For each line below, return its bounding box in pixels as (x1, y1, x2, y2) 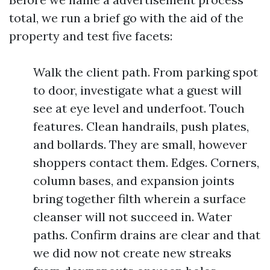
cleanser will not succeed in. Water (33, 209, 232, 224)
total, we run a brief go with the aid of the (9, 10, 243, 25)
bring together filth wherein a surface (33, 191, 246, 206)
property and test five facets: (9, 28, 172, 43)
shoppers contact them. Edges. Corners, (33, 155, 259, 170)
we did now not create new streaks (33, 245, 231, 260)
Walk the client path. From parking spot (33, 64, 258, 80)
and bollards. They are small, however (33, 137, 247, 152)
